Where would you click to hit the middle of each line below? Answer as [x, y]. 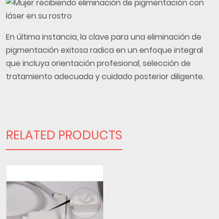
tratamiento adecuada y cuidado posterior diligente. [105, 77]
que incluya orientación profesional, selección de [98, 63]
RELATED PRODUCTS [64, 135]
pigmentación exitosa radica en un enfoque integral [104, 50]
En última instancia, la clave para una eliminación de [104, 37]
